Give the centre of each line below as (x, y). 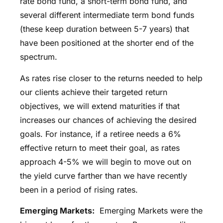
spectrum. (39, 57)
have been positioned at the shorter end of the (107, 43)
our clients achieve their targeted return (94, 92)
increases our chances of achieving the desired (108, 120)
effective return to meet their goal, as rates (100, 148)
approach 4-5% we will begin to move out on (106, 162)
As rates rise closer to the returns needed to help (111, 78)
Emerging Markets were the (149, 211)
